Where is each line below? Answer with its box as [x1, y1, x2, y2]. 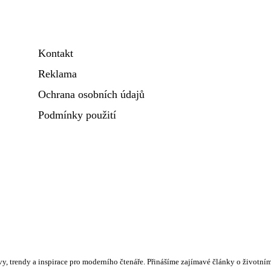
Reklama [38, 68, 77, 80]
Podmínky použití [38, 109, 116, 121]
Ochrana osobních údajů [38, 88, 145, 100]
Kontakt [38, 47, 73, 59]
